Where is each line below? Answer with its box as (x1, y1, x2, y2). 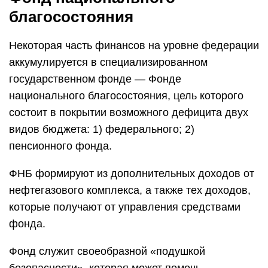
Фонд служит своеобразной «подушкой (9, 245, 205, 257)
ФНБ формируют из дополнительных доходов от (9, 167, 254, 179)
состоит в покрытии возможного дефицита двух (9, 106, 248, 118)
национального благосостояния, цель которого (9, 90, 243, 102)
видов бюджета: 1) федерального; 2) (9, 123, 194, 135)
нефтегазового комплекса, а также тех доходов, (9, 184, 251, 196)
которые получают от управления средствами (9, 201, 240, 213)
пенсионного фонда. (9, 140, 112, 152)
